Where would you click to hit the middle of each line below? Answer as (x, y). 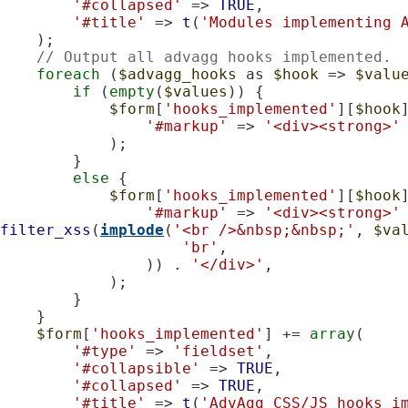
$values (196, 91)
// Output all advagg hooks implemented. (214, 56)
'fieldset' (219, 351)
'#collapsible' (137, 368)
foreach (68, 74)
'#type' (105, 351)
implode (132, 229)
